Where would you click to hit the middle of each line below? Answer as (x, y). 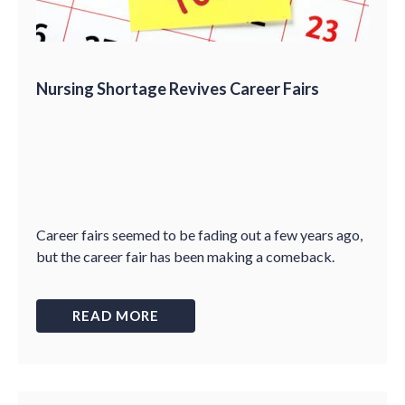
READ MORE (116, 316)
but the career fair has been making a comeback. (185, 256)
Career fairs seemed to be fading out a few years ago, (199, 235)
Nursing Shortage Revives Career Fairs (178, 89)
